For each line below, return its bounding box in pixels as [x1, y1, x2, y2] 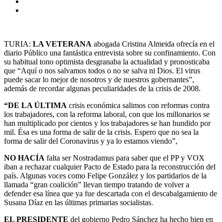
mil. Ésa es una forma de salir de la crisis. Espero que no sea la [4, 127, 199, 136]
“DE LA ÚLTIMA [4, 101, 67, 110]
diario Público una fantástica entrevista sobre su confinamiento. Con [4, 48, 216, 57]
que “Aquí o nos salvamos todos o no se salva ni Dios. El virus [4, 66, 200, 75]
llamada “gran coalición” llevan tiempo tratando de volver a [4, 180, 189, 189]
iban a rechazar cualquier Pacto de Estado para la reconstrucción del [4, 162, 216, 171]
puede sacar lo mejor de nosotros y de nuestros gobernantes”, [4, 75, 194, 84]
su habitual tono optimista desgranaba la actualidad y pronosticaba [4, 57, 210, 66]
